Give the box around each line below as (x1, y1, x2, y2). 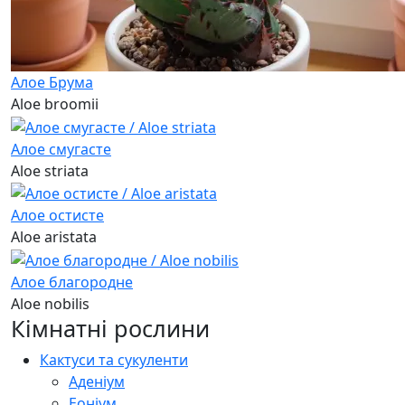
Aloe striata (11, 160, 89, 181)
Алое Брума (11, 71, 93, 92)
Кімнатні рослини (11, 313, 210, 344)
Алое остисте (11, 205, 104, 226)
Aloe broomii (11, 93, 99, 114)
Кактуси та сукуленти (40, 350, 188, 371)
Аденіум (69, 372, 125, 392)
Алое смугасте (11, 138, 111, 159)
